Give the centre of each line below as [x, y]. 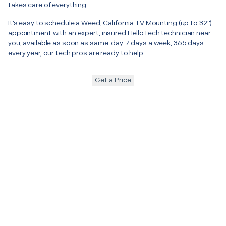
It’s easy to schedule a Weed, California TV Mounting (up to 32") [110, 23]
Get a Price [113, 80]
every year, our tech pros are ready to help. [76, 53]
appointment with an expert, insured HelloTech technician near [109, 33]
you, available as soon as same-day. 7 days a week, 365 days [106, 43]
